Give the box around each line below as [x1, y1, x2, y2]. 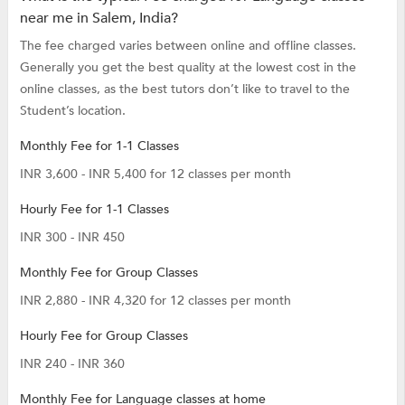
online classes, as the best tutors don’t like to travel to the [19, 80, 350, 98]
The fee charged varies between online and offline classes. [19, 36, 356, 54]
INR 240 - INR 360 [19, 354, 125, 372]
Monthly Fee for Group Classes [19, 263, 198, 281]
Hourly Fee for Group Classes [19, 326, 188, 344]
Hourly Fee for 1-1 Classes [19, 200, 169, 218]
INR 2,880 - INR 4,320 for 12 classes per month [19, 291, 291, 309]
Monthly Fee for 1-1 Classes [19, 137, 179, 155]
